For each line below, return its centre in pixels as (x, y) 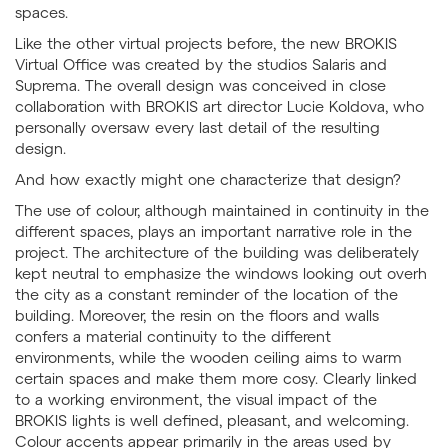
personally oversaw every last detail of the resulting (197, 127)
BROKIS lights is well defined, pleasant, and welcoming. (212, 420)
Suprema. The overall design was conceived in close (200, 85)
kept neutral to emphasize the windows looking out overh (221, 273)
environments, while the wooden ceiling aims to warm (208, 357)
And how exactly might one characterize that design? (208, 179)
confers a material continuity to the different (173, 336)
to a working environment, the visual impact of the (196, 399)
